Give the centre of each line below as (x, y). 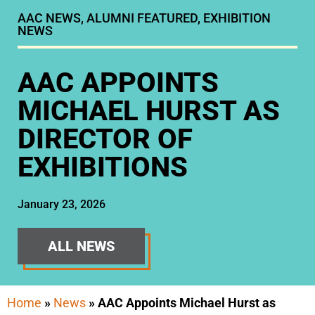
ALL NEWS (81, 246)
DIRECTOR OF (105, 139)
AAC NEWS (49, 18)
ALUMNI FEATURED (142, 18)
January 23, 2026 (62, 204)
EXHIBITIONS (103, 167)
